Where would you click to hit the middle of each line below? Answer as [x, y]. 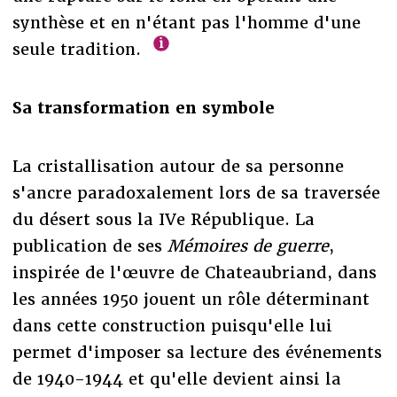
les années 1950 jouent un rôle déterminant [191, 299]
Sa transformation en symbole [143, 107]
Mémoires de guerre [248, 245]
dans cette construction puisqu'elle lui [172, 325]
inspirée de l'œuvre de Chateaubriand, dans [194, 272]
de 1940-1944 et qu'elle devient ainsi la [176, 378]
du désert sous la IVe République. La [163, 219]
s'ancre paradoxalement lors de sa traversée [196, 192]
